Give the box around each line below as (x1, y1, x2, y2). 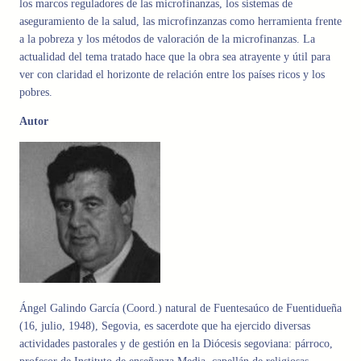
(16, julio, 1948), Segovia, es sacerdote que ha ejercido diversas (19, 320, 310, 333)
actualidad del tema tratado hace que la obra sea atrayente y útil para (19, 51, 330, 64)
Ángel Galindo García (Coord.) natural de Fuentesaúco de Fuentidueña (19, 302, 342, 315)
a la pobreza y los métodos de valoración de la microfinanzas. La (19, 33, 315, 46)
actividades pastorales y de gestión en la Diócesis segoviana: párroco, (19, 338, 333, 351)
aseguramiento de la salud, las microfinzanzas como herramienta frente (19, 15, 342, 28)
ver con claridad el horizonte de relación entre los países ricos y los (19, 68, 325, 81)
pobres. (19, 86, 52, 99)
